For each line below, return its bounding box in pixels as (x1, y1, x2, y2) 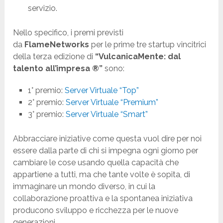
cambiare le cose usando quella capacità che (13, 158, 179, 168)
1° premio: (28, 86, 65, 96)
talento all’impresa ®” (13, 64, 103, 74)
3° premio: (28, 110, 66, 119)
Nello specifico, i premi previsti (13, 28, 124, 38)
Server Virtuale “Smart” (66, 110, 148, 119)
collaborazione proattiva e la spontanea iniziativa (13, 194, 193, 204)
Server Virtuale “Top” (65, 86, 139, 96)
